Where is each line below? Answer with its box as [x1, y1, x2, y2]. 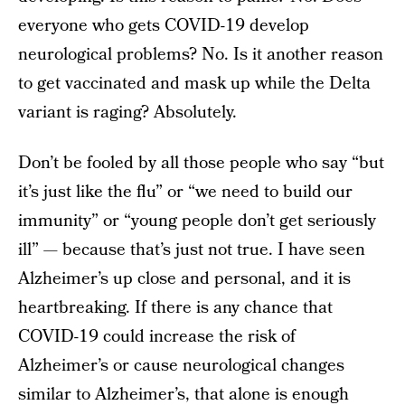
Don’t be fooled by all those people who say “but [18, 151, 384, 175]
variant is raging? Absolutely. [18, 100, 237, 125]
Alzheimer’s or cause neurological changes [18, 353, 344, 378]
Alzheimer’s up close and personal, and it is [18, 267, 351, 291]
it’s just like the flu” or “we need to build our [18, 180, 353, 204]
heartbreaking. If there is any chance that [18, 296, 333, 320]
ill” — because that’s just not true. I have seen [18, 238, 365, 262]
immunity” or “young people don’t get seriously [18, 209, 376, 233]
